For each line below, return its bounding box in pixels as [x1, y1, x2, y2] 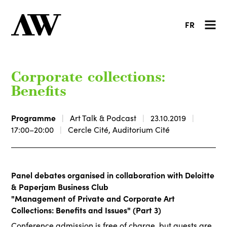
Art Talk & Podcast [70, 112, 137, 123]
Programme [11, 111, 56, 123]
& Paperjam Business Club [11, 181, 109, 192]
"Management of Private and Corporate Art [11, 193, 175, 204]
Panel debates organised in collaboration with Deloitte [11, 169, 215, 180]
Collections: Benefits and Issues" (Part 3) [11, 204, 162, 215]
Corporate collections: [11, 71, 166, 85]
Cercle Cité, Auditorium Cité [68, 124, 170, 135]
